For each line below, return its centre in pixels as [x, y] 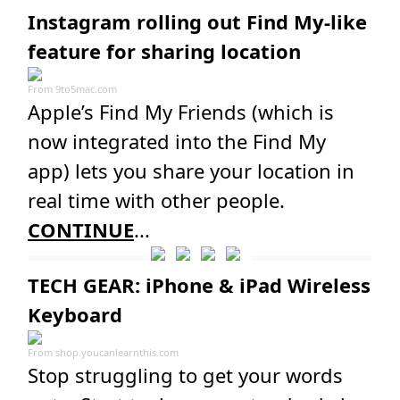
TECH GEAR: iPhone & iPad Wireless [199, 285]
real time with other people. [156, 200]
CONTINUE [81, 229]
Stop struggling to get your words [185, 375]
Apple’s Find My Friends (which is [181, 112]
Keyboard [75, 314]
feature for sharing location [164, 51]
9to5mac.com [86, 89]
